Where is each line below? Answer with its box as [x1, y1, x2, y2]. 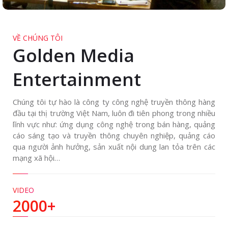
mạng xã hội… [13, 153, 60, 163]
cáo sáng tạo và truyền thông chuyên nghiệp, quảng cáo [13, 130, 215, 140]
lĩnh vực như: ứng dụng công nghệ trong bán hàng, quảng [13, 119, 215, 129]
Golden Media [13, 43, 134, 67]
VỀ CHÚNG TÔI [13, 33, 63, 43]
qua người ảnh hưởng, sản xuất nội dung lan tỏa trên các [13, 141, 215, 152]
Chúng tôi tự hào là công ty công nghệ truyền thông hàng [13, 97, 215, 107]
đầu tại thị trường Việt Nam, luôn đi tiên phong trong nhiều [13, 108, 215, 118]
